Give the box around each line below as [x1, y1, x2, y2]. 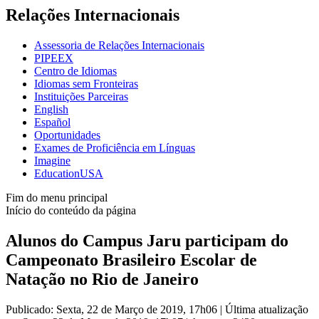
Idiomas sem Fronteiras [34, 77, 138, 90]
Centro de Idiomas [34, 64, 117, 77]
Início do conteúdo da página [6, 204, 136, 216]
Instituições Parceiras [34, 90, 128, 103]
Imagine [34, 154, 70, 167]
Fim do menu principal [6, 191, 108, 204]
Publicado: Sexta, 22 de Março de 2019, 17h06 [6, 303, 220, 315]
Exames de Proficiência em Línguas [34, 141, 195, 154]
